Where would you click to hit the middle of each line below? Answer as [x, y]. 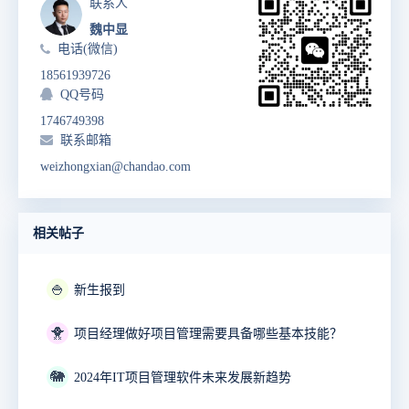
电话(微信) [88, 49]
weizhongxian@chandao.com [115, 167]
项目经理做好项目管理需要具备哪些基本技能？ [208, 334]
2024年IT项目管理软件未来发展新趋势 [183, 378]
